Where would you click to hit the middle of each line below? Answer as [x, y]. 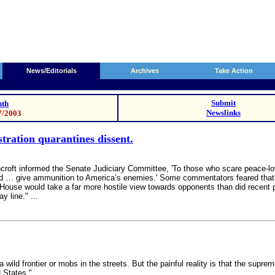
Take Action [234, 71]
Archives [145, 71]
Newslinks [223, 113]
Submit [223, 103]
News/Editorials [52, 71]
